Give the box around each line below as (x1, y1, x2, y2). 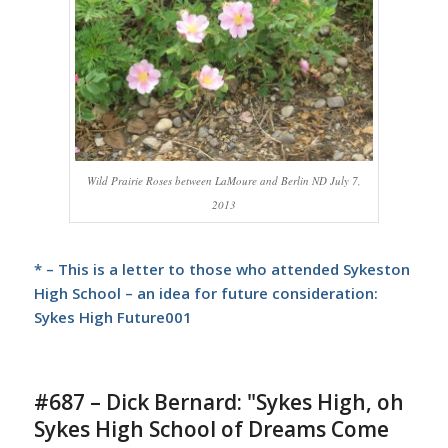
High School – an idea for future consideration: (33, 282, 378, 303)
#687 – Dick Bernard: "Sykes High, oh (33, 387, 404, 416)
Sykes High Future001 (33, 306, 192, 327)
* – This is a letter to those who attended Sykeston (33, 258, 410, 279)
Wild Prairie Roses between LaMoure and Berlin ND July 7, (86, 172, 361, 188)
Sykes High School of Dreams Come (33, 414, 389, 443)
